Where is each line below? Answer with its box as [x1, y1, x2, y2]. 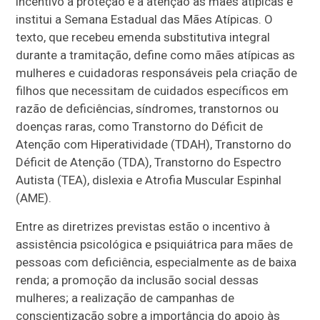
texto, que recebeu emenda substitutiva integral [16, 29, 271, 44]
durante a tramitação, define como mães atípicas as [16, 47, 296, 62]
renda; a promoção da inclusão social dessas [16, 272, 259, 287]
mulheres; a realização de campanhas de [16, 290, 235, 305]
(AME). [16, 190, 52, 205]
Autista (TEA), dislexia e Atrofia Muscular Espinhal [16, 172, 282, 187]
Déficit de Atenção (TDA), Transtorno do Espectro [16, 154, 282, 169]
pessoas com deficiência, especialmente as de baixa [16, 254, 297, 269]
